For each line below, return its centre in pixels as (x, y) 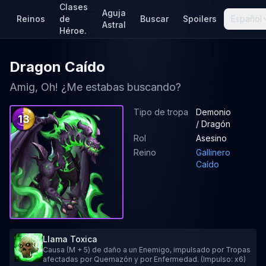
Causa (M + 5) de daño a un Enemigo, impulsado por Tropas (147, 250)
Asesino (211, 138)
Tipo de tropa (161, 112)
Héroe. (73, 31)
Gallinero (213, 152)
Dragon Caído (57, 67)
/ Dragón (213, 124)
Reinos (31, 19)
